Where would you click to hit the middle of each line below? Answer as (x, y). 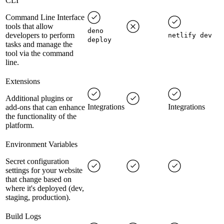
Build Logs (23, 216)
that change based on (38, 179)
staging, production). (38, 197)
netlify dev (190, 35)
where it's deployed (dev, (45, 188)
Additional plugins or (39, 98)
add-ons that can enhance (45, 107)
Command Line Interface (45, 17)
